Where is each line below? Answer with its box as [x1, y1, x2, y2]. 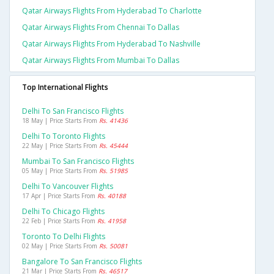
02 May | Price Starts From [22, 242, 99, 251]
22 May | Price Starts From [22, 141, 99, 150]
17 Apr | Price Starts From [22, 191, 97, 201]
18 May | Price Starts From [22, 116, 99, 125]
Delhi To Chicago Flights [22, 206, 105, 217]
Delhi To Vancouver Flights [22, 181, 113, 192]
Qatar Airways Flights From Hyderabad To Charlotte [22, 6, 202, 17]
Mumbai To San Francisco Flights [22, 156, 134, 167]
